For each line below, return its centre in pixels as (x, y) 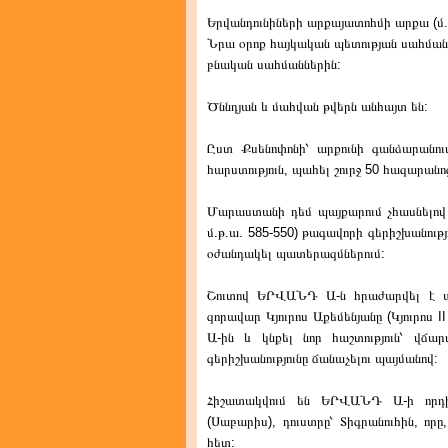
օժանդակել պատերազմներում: (296, 253)
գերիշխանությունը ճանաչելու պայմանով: (322, 358)
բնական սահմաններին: (274, 64)
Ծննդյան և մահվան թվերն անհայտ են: (317, 106)
